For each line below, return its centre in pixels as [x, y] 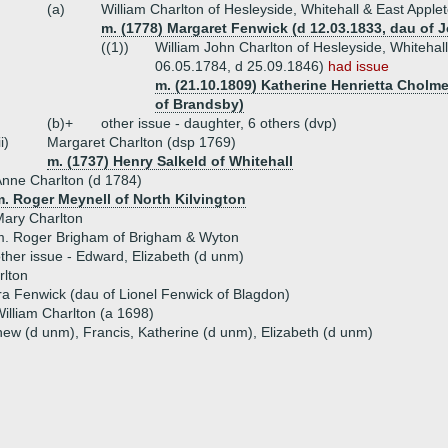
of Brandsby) [199, 104]
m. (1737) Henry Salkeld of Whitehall [170, 161]
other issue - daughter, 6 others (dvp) [219, 123]
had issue [358, 66]
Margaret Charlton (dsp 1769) [141, 142]
